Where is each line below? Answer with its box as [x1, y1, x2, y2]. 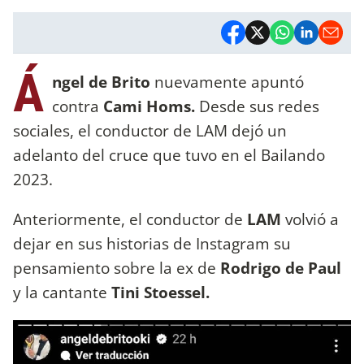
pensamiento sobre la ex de [13, 256, 220, 279]
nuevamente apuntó [150, 70, 304, 93]
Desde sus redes [195, 94, 319, 117]
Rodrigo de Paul [220, 256, 341, 279]
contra [52, 94, 103, 117]
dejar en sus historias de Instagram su [13, 232, 291, 254]
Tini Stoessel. [107, 280, 210, 303]
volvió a [285, 207, 339, 230]
